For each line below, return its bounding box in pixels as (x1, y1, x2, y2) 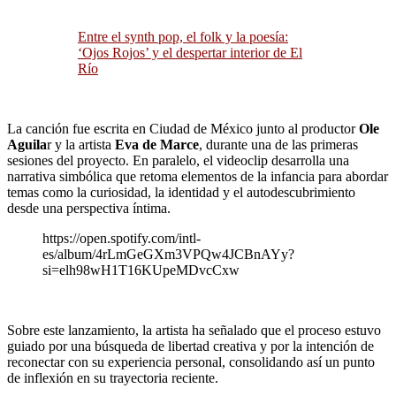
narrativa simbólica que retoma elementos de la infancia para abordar (7, 169, 388, 185)
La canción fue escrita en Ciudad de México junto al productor (7, 121, 359, 137)
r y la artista (47, 137, 115, 153)
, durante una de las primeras (199, 137, 358, 153)
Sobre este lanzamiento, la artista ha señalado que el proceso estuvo (7, 323, 381, 339)
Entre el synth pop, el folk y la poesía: (78, 29, 288, 45)
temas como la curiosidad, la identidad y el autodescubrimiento (7, 185, 355, 201)
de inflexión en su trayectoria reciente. (7, 370, 218, 386)
